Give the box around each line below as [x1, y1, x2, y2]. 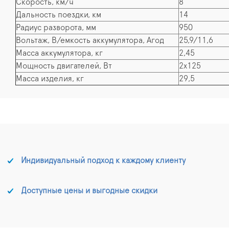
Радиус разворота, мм [16, 23, 96, 32]
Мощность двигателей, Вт [16, 61, 112, 70]
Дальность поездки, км [16, 10, 101, 19]
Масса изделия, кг [16, 74, 84, 83]
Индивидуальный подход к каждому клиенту [21, 156, 186, 165]
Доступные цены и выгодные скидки [21, 186, 157, 195]
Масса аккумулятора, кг [16, 49, 103, 57]
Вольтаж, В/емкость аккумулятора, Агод [16, 36, 164, 44]
